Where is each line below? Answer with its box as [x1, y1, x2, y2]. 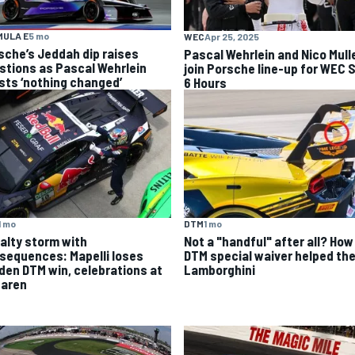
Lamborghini [184, 261, 255, 278]
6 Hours [184, 74, 227, 90]
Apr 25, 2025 [204, 30, 259, 42]
